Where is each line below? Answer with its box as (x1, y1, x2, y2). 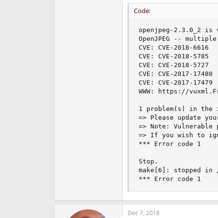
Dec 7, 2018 (127, 208, 160, 217)
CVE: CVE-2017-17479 (138, 78, 213, 86)
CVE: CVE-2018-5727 (138, 61, 209, 69)
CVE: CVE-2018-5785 (138, 52, 209, 60)
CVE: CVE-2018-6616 (138, 43, 209, 51)
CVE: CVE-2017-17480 (138, 70, 213, 77)
